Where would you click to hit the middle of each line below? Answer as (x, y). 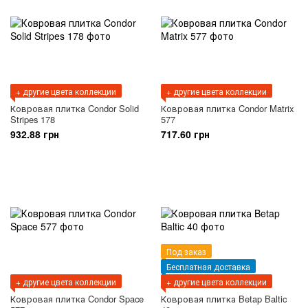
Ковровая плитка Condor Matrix (227, 109)
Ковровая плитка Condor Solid (75, 109)
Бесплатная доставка (208, 267)
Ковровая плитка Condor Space (77, 299)
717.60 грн (185, 134)
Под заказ (186, 252)
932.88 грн (35, 134)
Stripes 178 (33, 120)
